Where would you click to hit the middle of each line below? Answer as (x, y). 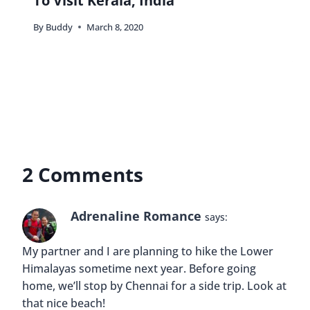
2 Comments (83, 175)
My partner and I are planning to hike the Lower (148, 252)
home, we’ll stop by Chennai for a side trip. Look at (154, 286)
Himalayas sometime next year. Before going (139, 269)
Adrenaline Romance (136, 216)
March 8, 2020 (115, 27)
